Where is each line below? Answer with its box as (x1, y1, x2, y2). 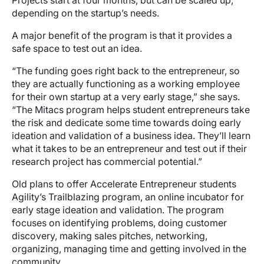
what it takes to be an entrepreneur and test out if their (12, 143, 247, 154)
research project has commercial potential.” (12, 156, 202, 167)
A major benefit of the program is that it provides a (12, 29, 232, 41)
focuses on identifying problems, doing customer (12, 217, 227, 229)
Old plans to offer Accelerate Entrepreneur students (12, 178, 236, 190)
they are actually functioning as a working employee (12, 78, 240, 90)
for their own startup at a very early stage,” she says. (12, 91, 240, 103)
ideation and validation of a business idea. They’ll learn (12, 130, 250, 141)
